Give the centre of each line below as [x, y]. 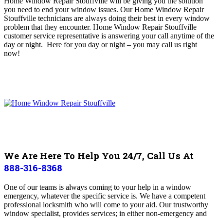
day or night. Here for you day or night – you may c [84, 44]
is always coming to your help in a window [125, 187]
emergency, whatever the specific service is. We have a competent [105, 196]
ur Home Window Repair [165, 9]
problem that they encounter [46, 27]
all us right [181, 44]
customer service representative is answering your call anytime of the [109, 36]
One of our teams [31, 187]
